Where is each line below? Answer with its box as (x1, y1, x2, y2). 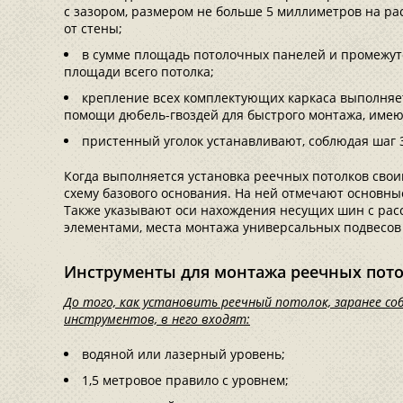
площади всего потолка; (64, 63, 214, 80)
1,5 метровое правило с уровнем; (82, 372, 289, 389)
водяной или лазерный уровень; (82, 345, 285, 363)
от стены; (64, 20, 122, 37)
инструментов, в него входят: (64, 310, 250, 327)
